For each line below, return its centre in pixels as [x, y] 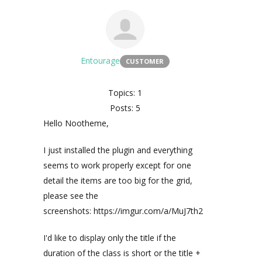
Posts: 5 [125, 108]
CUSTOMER [145, 61]
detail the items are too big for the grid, [118, 180]
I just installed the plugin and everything [118, 150]
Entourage [100, 61]
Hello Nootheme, [76, 123]
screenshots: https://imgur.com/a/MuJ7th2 [123, 211]
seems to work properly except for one [117, 165]
